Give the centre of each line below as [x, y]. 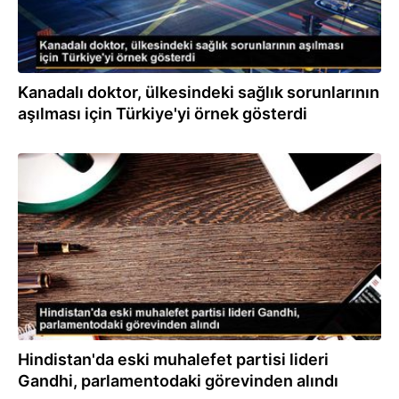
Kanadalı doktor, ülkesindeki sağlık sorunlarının [199, 92]
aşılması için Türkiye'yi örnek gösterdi [163, 114]
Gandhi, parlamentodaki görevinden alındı [178, 381]
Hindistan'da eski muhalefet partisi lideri [173, 359]
